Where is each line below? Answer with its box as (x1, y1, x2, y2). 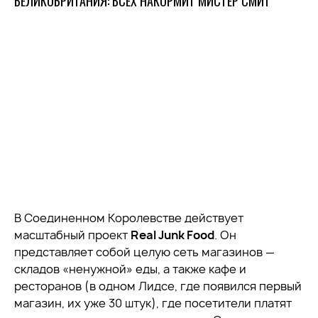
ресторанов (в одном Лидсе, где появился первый (14, 278, 302, 294)
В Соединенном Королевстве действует (14, 210, 243, 226)
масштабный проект (14, 227, 131, 243)
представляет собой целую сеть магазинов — (14, 244, 275, 260)
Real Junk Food (131, 227, 214, 243)
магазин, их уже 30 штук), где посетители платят (14, 295, 292, 311)
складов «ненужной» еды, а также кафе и (14, 261, 246, 277)
